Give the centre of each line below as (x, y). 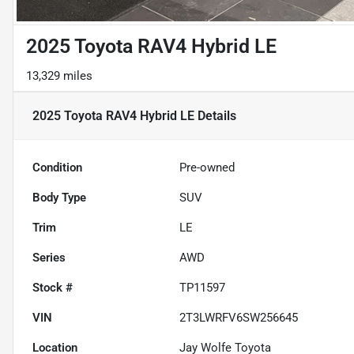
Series (49, 258)
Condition (57, 168)
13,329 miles (59, 76)
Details (215, 115)
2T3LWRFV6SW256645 (239, 318)
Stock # (53, 288)
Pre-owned (207, 168)
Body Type (59, 198)
